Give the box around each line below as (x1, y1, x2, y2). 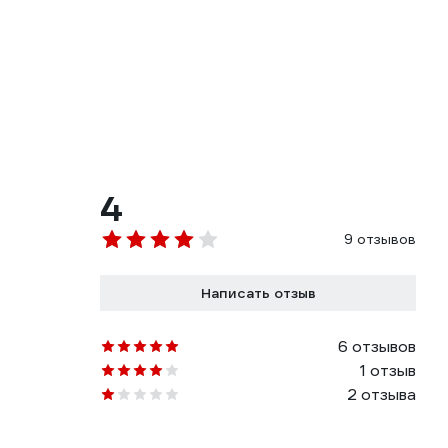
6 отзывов (338, 336, 416, 357)
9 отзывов (344, 230, 416, 248)
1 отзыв (360, 360, 416, 381)
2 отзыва (347, 384, 416, 405)
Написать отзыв (200, 284, 316, 302)
